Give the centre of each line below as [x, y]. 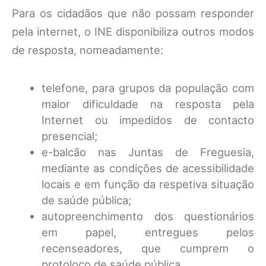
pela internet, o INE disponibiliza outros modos [133, 31]
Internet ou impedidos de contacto [148, 120]
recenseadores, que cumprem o [148, 248]
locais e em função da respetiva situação [148, 184]
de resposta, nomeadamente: [88, 50]
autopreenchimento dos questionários [148, 216]
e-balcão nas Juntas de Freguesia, [148, 152]
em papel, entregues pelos [148, 232]
